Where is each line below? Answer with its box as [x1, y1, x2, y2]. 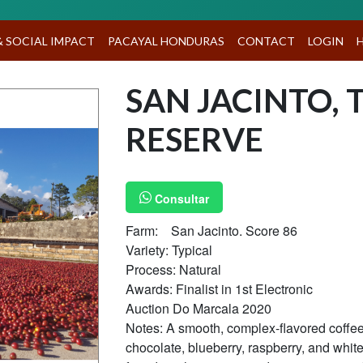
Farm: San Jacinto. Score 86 [126, 220, 297, 240]
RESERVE [126, 120, 263, 159]
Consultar [152, 190, 209, 207]
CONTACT [237, 33, 296, 48]
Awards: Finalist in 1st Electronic [126, 279, 313, 298]
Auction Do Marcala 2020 [126, 298, 271, 318]
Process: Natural [126, 259, 224, 279]
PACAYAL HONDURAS [108, 33, 225, 48]
